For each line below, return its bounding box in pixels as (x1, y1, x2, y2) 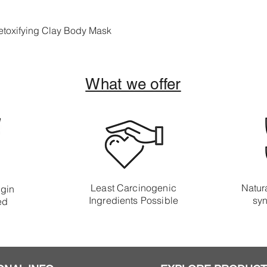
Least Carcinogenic (91, 182, 176, 194)
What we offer (85, 75, 181, 93)
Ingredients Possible (88, 194, 179, 206)
